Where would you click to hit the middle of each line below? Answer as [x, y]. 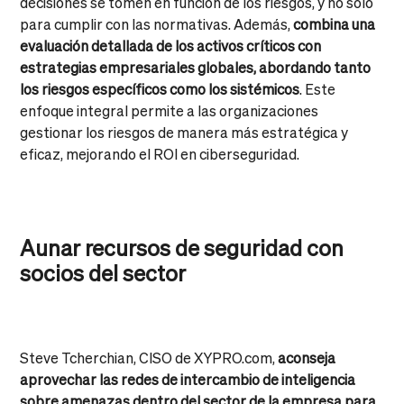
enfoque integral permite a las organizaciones [170, 110]
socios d [61, 272]
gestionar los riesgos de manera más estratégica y [184, 132]
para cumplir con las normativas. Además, [157, 23]
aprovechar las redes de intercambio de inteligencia [188, 379]
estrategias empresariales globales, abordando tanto [196, 67]
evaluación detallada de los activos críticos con [171, 45]
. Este [318, 88]
